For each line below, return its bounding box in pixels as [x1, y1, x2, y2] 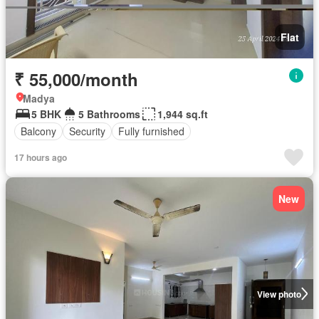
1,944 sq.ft [157, 106, 208, 121]
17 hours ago [14, 150, 67, 164]
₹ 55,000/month [14, 66, 138, 91]
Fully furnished [118, 124, 184, 138]
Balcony [21, 124, 56, 138]
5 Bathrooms [78, 106, 140, 121]
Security [69, 124, 105, 138]
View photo [256, 287, 301, 300]
